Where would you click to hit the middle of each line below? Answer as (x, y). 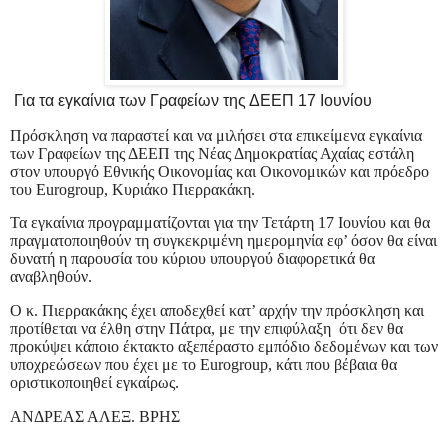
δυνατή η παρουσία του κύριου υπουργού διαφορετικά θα (192, 259)
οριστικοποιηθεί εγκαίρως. (94, 383)
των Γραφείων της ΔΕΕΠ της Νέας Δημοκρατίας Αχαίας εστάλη (212, 153)
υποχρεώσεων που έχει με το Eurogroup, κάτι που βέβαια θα (203, 365)
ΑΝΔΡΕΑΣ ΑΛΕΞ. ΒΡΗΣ (97, 417)
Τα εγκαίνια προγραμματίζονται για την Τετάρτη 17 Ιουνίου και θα (220, 223)
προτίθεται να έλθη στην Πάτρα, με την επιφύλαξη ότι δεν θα (206, 329)
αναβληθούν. (51, 277)
